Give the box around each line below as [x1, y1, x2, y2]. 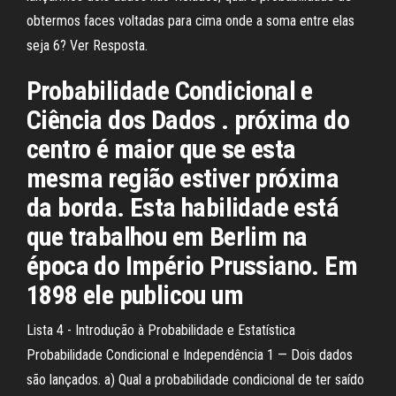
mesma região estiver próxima [27, 163, 339, 194]
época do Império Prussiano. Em [27, 250, 357, 281]
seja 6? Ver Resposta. [27, 37, 148, 54]
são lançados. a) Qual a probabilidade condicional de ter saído [27, 371, 364, 388]
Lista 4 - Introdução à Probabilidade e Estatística [27, 322, 295, 339]
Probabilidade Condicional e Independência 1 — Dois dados [27, 346, 353, 363]
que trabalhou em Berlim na [27, 221, 308, 252]
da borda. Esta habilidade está [27, 192, 339, 223]
